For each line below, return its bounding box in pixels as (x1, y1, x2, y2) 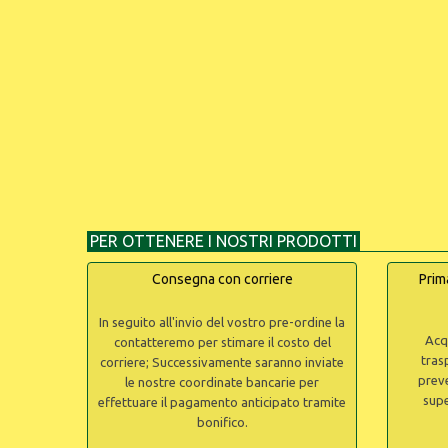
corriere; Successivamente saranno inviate (100, 355, 344, 369)
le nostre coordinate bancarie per (125, 375, 319, 389)
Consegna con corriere (151, 271, 293, 287)
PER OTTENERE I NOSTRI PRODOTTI (90, 232, 357, 250)
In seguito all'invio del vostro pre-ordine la (99, 315, 345, 329)
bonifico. (196, 415, 248, 429)
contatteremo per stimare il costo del (113, 335, 331, 349)
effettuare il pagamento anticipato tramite (98, 395, 346, 409)
